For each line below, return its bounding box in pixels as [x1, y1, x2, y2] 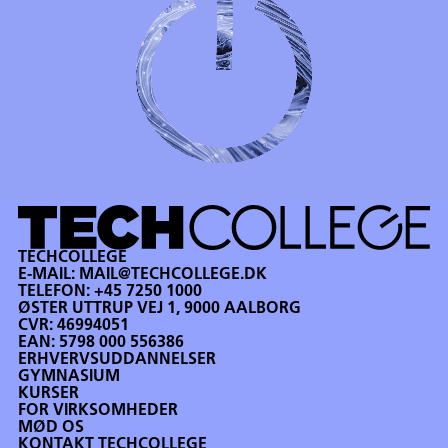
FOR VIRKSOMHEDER [18, 402, 179, 419]
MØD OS [18, 419, 85, 436]
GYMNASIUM [18, 368, 121, 385]
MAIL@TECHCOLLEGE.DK [79, 266, 268, 283]
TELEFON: [18, 283, 95, 300]
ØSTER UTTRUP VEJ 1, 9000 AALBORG [18, 300, 302, 317]
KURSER [18, 385, 80, 402]
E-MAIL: [18, 266, 80, 283]
